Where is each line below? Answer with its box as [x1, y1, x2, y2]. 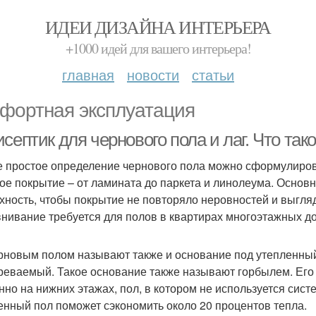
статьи [192, 64, 234, 85]
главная [62, 64, 114, 85]
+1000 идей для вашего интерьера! [65, 39, 251, 58]
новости [127, 64, 179, 85]
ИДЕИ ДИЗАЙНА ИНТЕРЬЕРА [45, 15, 271, 39]
